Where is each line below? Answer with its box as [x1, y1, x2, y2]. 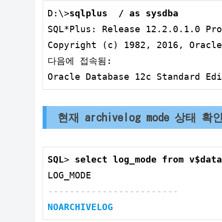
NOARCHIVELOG [48, 202, 113, 213]
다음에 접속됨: [48, 55, 112, 66]
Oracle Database [48, 71, 135, 82]
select [75, 154, 108, 165]
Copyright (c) [48, 40, 124, 51]
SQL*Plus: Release [48, 24, 146, 35]
